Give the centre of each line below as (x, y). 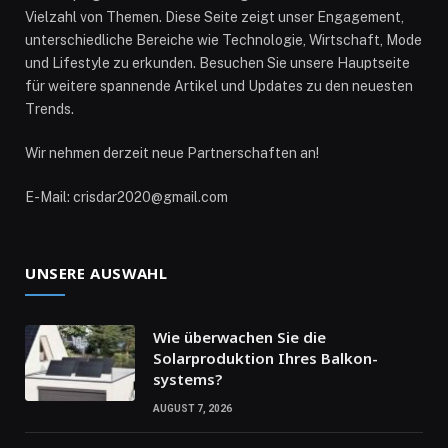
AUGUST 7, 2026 (192, 408)
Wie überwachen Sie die (239, 336)
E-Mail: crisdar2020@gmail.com (126, 196)
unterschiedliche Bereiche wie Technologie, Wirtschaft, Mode (223, 39)
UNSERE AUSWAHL (96, 272)
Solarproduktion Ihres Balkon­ (265, 357)
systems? (187, 378)
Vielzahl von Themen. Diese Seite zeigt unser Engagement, (214, 16)
